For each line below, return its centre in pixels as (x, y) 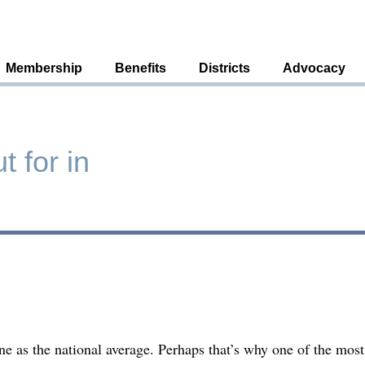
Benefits (141, 68)
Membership (44, 68)
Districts (224, 68)
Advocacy (314, 68)
